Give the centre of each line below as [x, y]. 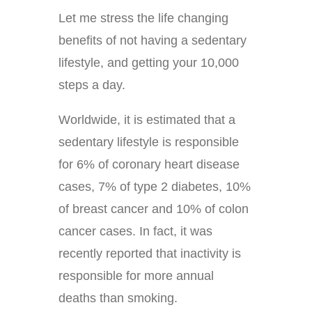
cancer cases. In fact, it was [135, 232]
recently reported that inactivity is [150, 254]
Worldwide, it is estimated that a [147, 120]
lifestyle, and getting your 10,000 [149, 63]
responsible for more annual [136, 276]
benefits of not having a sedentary [153, 41]
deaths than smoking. [118, 298]
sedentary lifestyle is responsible [149, 142]
